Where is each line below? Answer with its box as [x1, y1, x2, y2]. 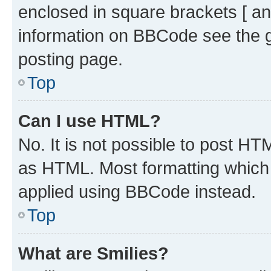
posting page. [18, 48, 123, 69]
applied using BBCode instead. [18, 181, 256, 201]
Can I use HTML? [18, 110, 161, 131]
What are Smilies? [18, 243, 169, 263]
